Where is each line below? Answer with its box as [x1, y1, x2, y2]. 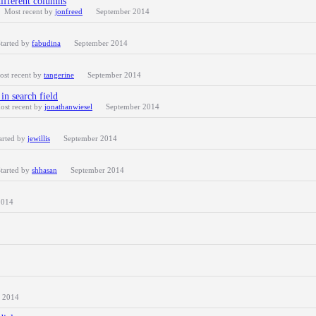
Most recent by [4, 7, 55, 16]
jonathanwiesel [44, 102, 92, 111]
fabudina [32, 39, 61, 47]
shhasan [32, 166, 57, 174]
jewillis [28, 134, 50, 142]
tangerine [44, 71, 74, 79]
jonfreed [55, 7, 83, 16]
